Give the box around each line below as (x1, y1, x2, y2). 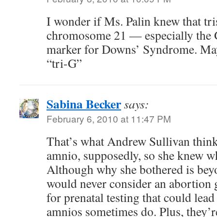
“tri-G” (46, 55, 82, 71)
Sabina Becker (46, 94, 121, 113)
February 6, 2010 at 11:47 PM (46, 112, 171, 125)
